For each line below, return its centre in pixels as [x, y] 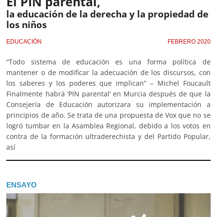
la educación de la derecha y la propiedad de [108, 14]
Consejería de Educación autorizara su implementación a [108, 104]
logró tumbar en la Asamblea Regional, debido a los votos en [108, 125]
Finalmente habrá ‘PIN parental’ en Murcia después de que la [108, 93]
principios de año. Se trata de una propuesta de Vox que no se [108, 115]
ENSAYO [22, 185]
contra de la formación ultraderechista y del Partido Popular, [108, 136]
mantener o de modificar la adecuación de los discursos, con [108, 72]
